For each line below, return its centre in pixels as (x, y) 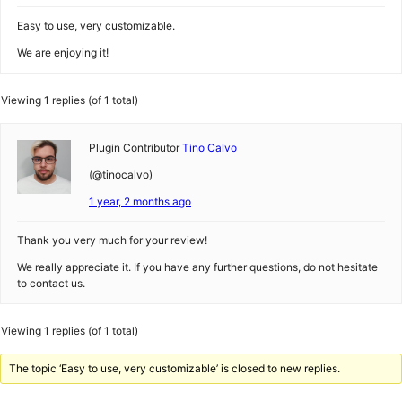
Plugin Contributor (134, 148)
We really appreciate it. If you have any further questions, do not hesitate (197, 267)
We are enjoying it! (63, 52)
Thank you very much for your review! (112, 240)
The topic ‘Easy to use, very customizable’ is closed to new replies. (175, 368)
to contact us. (51, 283)
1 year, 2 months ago (140, 201)
